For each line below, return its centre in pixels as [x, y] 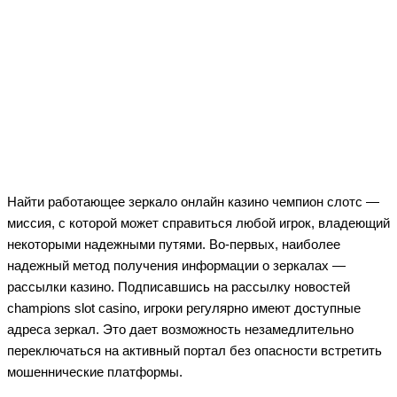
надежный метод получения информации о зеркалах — [176, 265]
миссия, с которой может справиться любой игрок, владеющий [198, 222]
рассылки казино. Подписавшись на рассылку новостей [179, 286]
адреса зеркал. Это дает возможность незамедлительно [180, 329]
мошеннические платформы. [95, 371]
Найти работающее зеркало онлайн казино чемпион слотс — [193, 201]
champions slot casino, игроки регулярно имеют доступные [184, 307]
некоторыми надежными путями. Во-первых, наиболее [174, 244]
